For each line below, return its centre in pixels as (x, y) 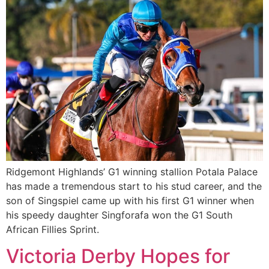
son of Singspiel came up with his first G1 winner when (130, 200)
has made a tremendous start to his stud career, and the (134, 186)
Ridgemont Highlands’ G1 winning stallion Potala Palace (132, 171)
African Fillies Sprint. (53, 229)
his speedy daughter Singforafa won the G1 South (119, 215)
